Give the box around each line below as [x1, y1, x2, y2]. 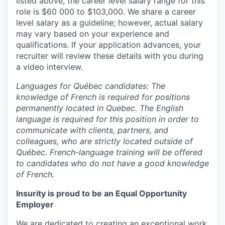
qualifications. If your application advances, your [16, 40, 201, 50]
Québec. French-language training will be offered [16, 147, 202, 157]
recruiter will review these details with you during [16, 51, 203, 61]
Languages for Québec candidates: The [16, 81, 165, 91]
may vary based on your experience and [16, 29, 169, 39]
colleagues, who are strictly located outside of [16, 136, 193, 146]
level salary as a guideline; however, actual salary [16, 18, 203, 28]
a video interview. [16, 62, 83, 72]
